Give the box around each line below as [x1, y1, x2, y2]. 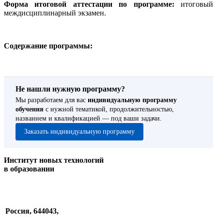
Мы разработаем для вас [15, 96, 88, 104]
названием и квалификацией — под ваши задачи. [15, 115, 162, 123]
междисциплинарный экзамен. [4, 9, 106, 17]
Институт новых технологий [4, 156, 104, 165]
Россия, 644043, [5, 207, 59, 216]
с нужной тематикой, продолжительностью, [44, 106, 174, 113]
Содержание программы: [4, 42, 93, 50]
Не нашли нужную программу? [15, 85, 125, 93]
